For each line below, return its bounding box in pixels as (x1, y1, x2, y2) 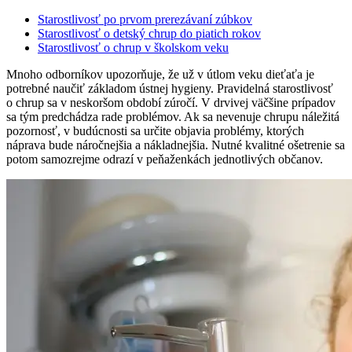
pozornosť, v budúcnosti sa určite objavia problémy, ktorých (6, 123, 304, 137)
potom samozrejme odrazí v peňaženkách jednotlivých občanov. (6, 152, 323, 166)
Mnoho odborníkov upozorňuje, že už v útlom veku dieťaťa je (6, 67, 314, 81)
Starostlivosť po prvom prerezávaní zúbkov (38, 12, 252, 26)
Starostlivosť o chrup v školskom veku (38, 40, 229, 54)
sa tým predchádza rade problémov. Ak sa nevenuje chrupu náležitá (6, 109, 339, 123)
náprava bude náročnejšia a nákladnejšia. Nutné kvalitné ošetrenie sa (6, 137, 345, 152)
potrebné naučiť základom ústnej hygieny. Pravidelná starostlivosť (6, 81, 333, 95)
